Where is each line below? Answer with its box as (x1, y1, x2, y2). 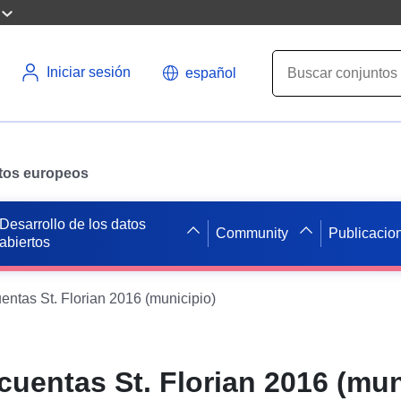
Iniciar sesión (47, 64, 131, 80)
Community (215, 225, 288, 241)
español (185, 64, 236, 81)
